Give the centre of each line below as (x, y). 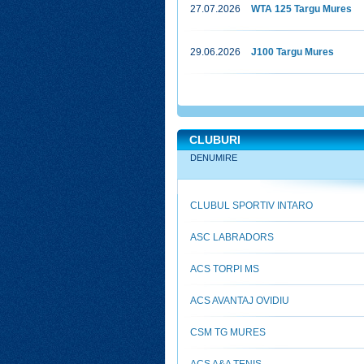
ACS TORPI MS (225, 269)
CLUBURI (215, 140)
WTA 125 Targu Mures (301, 9)
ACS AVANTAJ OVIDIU (240, 301)
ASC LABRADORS (232, 237)
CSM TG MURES (228, 332)
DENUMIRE (214, 158)
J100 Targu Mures (292, 52)
